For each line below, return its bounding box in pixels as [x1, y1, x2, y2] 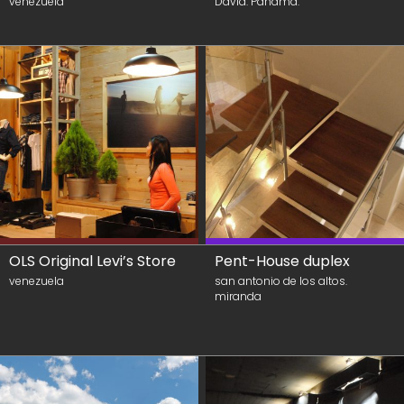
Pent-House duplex [215, 251, 350, 271]
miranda [215, 289, 262, 304]
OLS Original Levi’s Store [9, 251, 176, 271]
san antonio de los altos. [215, 273, 347, 289]
